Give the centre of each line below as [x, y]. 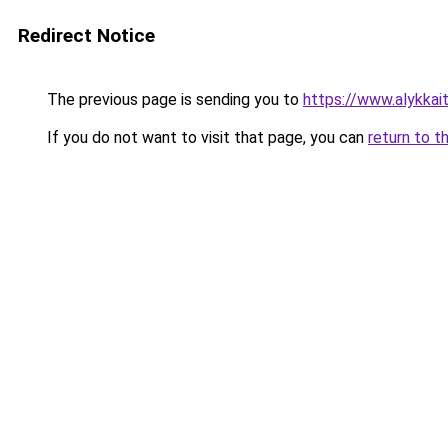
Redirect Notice [86, 35]
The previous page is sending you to [173, 99]
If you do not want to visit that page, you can [205, 137]
